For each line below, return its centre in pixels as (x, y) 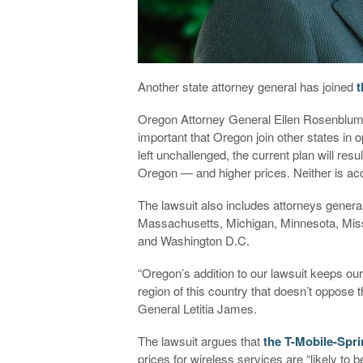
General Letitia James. (198, 308)
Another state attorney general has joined (248, 86)
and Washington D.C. (194, 240)
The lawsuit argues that (201, 340)
